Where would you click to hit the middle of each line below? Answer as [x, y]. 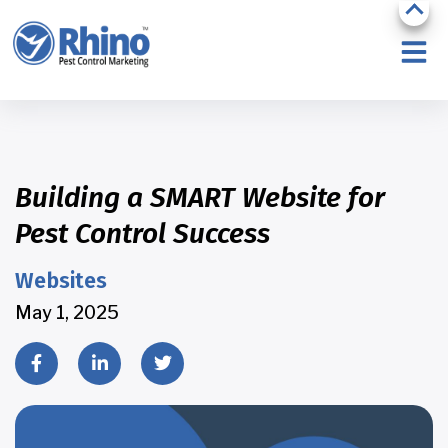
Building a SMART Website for [200, 197]
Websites [61, 280]
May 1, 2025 [67, 312]
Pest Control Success [142, 233]
